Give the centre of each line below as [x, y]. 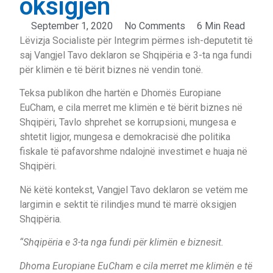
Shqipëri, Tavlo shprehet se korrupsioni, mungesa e [128, 122]
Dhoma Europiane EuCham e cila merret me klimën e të [136, 266]
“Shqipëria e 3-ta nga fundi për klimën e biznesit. [122, 243]
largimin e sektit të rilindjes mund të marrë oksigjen [128, 204]
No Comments [155, 26]
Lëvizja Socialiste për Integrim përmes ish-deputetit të [136, 41]
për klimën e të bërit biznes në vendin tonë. [111, 70]
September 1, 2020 [72, 26]
